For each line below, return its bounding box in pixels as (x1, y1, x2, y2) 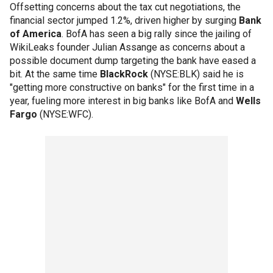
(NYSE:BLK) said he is (151, 68, 244, 80)
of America (10, 28, 62, 40)
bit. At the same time (10, 68, 100, 80)
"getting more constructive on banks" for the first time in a (10, 82, 254, 93)
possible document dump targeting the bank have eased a (10, 55, 256, 66)
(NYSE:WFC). (40, 108, 93, 120)
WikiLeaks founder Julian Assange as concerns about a (10, 41, 245, 53)
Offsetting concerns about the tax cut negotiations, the (10, 1, 241, 13)
